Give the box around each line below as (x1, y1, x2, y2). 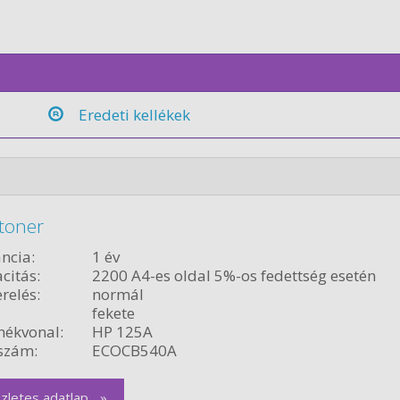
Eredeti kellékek (79, 104, 191, 125)
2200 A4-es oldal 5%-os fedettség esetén (91, 264, 376, 286)
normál (91, 283, 144, 304)
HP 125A (91, 321, 153, 342)
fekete (91, 302, 135, 323)
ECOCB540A (91, 339, 177, 361)
